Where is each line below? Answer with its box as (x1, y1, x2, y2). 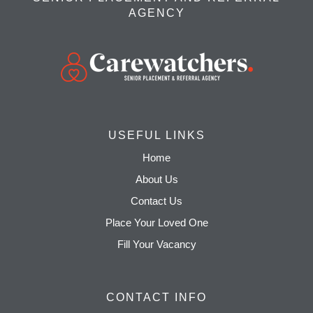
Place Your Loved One (105, 216, 208, 228)
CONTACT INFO (106, 291, 207, 303)
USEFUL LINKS (108, 129, 205, 141)
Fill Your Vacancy (117, 238, 196, 250)
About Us (135, 173, 178, 185)
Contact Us (131, 194, 182, 207)
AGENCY (128, 6, 185, 19)
